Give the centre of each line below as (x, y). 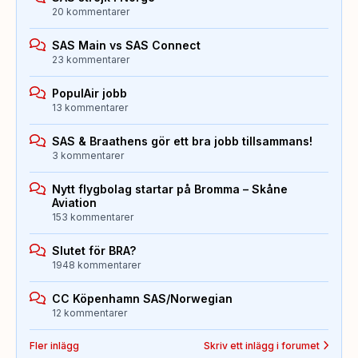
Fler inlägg (54, 345)
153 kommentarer (93, 217)
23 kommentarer (91, 59)
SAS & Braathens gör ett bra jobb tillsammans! (182, 141)
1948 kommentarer (96, 265)
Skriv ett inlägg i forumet (261, 345)
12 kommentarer (89, 312)
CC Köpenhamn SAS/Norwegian (142, 298)
